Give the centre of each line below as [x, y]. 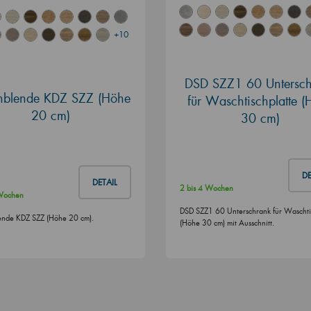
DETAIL [105, 182]
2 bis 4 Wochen [207, 188]
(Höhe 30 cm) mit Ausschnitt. [227, 222]
